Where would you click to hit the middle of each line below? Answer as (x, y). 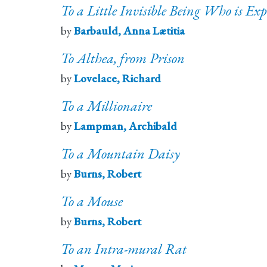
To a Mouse (92, 201)
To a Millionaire (106, 106)
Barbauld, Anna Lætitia (129, 31)
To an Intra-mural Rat (124, 249)
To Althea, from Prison (123, 58)
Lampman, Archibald (125, 126)
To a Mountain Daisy (120, 154)
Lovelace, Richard (117, 79)
